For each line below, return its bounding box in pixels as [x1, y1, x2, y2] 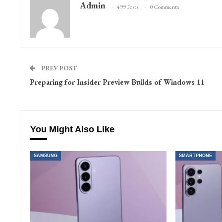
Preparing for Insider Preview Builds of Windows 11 [29, 77, 205, 87]
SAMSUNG [33, 153, 57, 159]
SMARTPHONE [178, 153, 212, 159]
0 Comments [149, 2, 179, 11]
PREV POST [40, 64, 77, 73]
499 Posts [116, 2, 138, 11]
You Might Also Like [30, 124, 114, 135]
